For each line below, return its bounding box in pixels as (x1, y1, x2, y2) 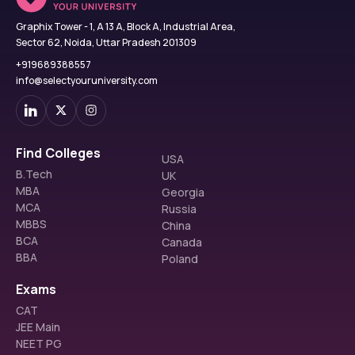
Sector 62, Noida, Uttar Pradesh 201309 (16, 35, 197, 49)
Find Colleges (16, 143, 101, 162)
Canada (162, 234, 202, 250)
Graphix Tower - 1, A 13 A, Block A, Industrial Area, (16, 19, 235, 33)
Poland (162, 250, 198, 266)
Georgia (162, 184, 204, 200)
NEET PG (16, 335, 62, 351)
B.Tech (16, 166, 52, 181)
